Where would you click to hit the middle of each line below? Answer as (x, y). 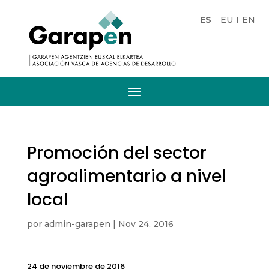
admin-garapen (77, 224)
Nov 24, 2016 (146, 224)
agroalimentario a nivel (126, 177)
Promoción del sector (116, 153)
